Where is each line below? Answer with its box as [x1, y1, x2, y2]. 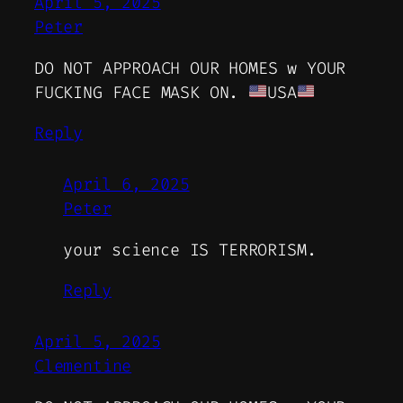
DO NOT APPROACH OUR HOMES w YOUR [34, 57, 346, 79]
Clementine [34, 355, 132, 378]
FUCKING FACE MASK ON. [34, 81, 249, 103]
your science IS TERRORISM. [63, 238, 317, 261]
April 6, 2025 [63, 174, 190, 196]
